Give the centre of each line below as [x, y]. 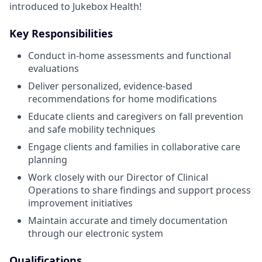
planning [48, 160]
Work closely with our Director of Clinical [118, 177]
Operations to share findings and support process [139, 190]
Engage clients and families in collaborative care [134, 147]
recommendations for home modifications [123, 99]
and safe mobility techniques [92, 129]
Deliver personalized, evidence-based [110, 86]
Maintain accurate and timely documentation [128, 220]
